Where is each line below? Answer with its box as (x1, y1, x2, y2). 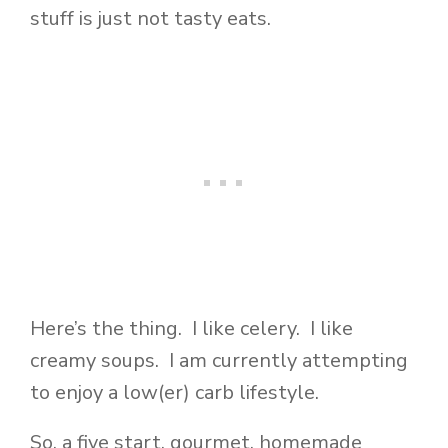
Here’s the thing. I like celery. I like (30, 314, 353, 342)
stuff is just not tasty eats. (30, 5, 271, 33)
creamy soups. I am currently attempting (30, 346, 408, 374)
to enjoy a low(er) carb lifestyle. (30, 378, 319, 406)
